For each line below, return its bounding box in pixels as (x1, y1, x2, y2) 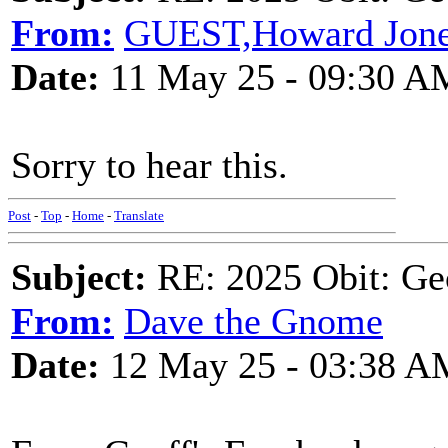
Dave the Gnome (124, 300, 383, 342)
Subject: (11, 256, 147, 298)
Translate (114, 208, 164, 223)
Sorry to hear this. (11, 144, 288, 186)
